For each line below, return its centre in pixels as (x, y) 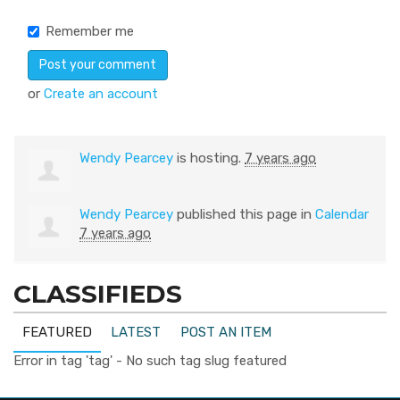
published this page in (244, 214)
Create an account (101, 94)
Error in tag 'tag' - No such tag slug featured (150, 361)
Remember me (90, 31)
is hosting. (209, 158)
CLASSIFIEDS (98, 294)
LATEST (136, 332)
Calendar (342, 214)
